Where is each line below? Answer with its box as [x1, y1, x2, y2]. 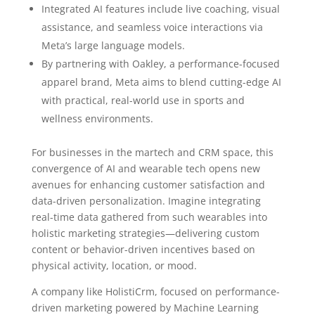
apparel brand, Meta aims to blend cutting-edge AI [41, 75, 281, 89]
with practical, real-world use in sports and [41, 94, 245, 107]
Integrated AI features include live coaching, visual [41, 2, 280, 15]
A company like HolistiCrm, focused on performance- [31, 285, 280, 298]
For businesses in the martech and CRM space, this [31, 146, 274, 159]
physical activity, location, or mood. [31, 259, 197, 272]
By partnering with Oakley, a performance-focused [41, 57, 280, 70]
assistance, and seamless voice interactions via [41, 20, 263, 34]
